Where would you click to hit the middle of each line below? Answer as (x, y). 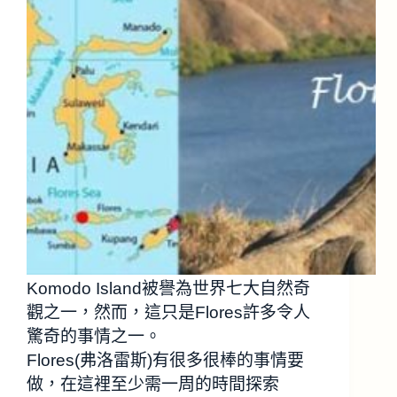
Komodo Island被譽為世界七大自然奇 (168, 288)
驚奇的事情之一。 (94, 336)
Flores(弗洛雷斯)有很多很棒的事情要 (165, 360)
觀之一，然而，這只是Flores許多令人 (168, 312)
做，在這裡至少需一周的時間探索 (153, 384)
